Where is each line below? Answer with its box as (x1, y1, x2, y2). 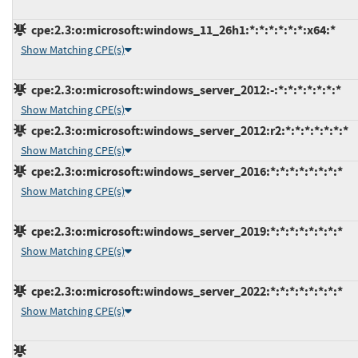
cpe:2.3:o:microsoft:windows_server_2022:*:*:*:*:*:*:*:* (26, 282, 343, 300)
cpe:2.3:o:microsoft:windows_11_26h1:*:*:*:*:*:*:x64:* (26, 21, 336, 38)
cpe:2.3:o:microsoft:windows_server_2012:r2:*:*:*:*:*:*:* (26, 121, 348, 139)
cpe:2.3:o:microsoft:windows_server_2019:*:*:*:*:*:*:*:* (26, 222, 343, 240)
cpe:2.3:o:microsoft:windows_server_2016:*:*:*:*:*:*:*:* (26, 162, 343, 180)
